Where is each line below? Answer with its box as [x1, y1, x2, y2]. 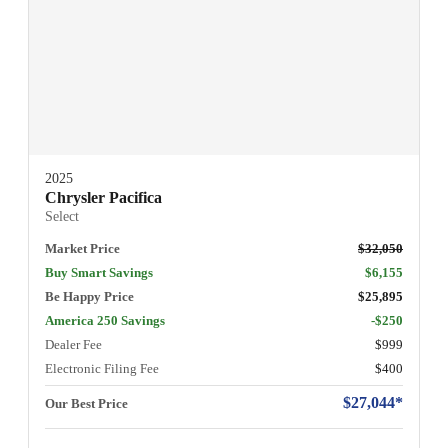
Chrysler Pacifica [45, 188, 162, 206]
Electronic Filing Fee [45, 360, 159, 376]
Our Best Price [45, 395, 128, 411]
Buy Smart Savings [45, 264, 153, 280]
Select [45, 208, 79, 224]
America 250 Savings [45, 312, 165, 328]
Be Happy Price [45, 288, 134, 304]
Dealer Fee [45, 336, 102, 352]
